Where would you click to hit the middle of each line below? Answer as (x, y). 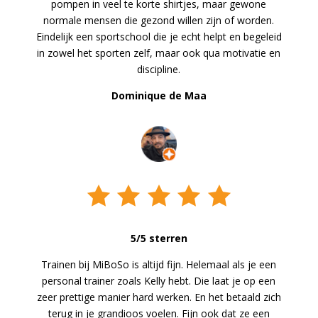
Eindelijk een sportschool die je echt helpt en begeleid (159, 36)
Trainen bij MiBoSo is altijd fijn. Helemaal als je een (159, 264)
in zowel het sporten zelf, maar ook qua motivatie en (159, 53)
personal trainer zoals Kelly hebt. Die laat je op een (159, 280)
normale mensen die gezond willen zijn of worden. (159, 20)
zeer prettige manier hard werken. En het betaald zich (159, 297)
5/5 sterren (159, 238)
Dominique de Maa (159, 95)
